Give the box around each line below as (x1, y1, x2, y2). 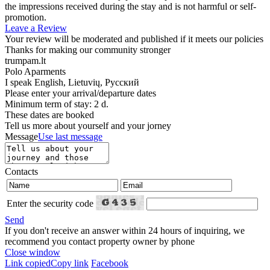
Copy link (51, 258, 89, 269)
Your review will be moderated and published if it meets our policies (5, 34, 263, 45)
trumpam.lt (5, 55, 46, 66)
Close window (5, 247, 60, 258)
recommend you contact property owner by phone (5, 236, 195, 247)
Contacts (5, 166, 38, 177)
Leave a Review (5, 23, 67, 34)
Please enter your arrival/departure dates (5, 88, 156, 99)
